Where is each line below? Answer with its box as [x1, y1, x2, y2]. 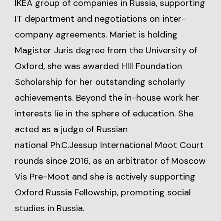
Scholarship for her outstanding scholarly [15, 76, 185, 88]
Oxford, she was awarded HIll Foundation [15, 60, 182, 72]
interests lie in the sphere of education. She [15, 108, 193, 119]
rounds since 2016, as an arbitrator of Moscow [15, 155, 206, 167]
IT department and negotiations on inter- [15, 13, 186, 25]
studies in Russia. [15, 202, 84, 214]
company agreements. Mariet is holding [15, 29, 178, 40]
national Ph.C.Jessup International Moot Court [15, 139, 204, 151]
